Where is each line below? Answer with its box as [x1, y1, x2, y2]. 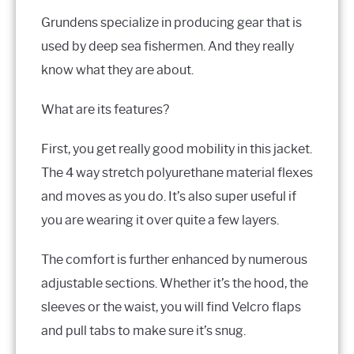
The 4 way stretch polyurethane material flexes [41, 164, 313, 180]
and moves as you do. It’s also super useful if [41, 188, 296, 204]
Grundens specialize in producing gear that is [41, 14, 302, 30]
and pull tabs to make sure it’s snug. [41, 322, 246, 338]
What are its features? [41, 101, 169, 117]
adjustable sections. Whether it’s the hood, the [41, 275, 308, 291]
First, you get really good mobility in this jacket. [41, 141, 312, 156]
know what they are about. [41, 62, 194, 77]
